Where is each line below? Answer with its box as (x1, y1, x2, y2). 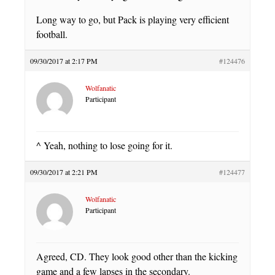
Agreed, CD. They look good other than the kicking (36, 250, 238, 263)
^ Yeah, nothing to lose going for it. (36, 139, 172, 152)
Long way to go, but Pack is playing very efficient (36, 13, 229, 26)
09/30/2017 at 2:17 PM (30, 56, 98, 66)
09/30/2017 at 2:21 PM (30, 167, 98, 177)
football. (36, 28, 68, 41)
